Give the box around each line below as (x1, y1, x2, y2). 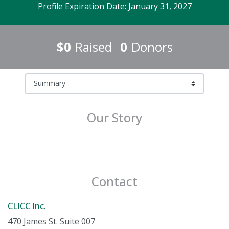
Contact (91, 172, 138, 190)
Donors (131, 38, 173, 56)
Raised (75, 38, 112, 56)
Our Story (87, 108, 142, 126)
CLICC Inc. (8, 199, 46, 212)
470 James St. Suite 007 (8, 215, 95, 227)
